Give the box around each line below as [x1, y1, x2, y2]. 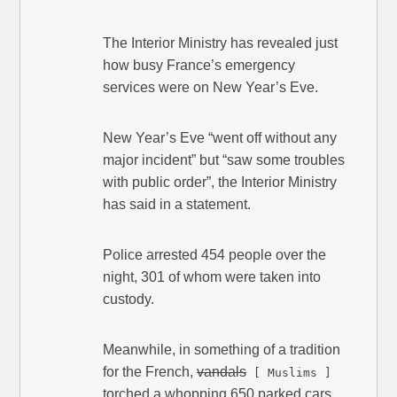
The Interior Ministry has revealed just [103, 35, 339, 51]
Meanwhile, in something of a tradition [103, 342, 341, 358]
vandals [197, 364, 247, 380]
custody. [103, 292, 155, 307]
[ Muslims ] [246, 366, 332, 380]
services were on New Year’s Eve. [103, 80, 319, 96]
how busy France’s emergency [103, 58, 296, 74]
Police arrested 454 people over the [103, 247, 327, 263]
